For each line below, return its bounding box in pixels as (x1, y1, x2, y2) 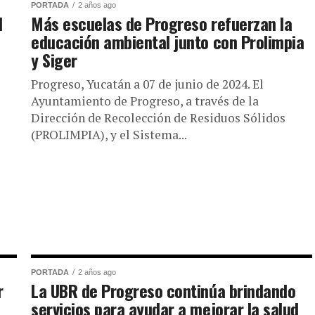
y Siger (31, 47, 77, 72)
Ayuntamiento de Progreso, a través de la (31, 93, 259, 109)
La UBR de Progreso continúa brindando (31, 278, 296, 303)
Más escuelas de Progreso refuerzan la (31, 11, 292, 36)
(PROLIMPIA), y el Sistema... (31, 127, 187, 143)
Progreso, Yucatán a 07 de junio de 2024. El (31, 76, 264, 92)
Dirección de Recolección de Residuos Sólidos (31, 110, 285, 126)
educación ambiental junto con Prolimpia (31, 29, 304, 54)
